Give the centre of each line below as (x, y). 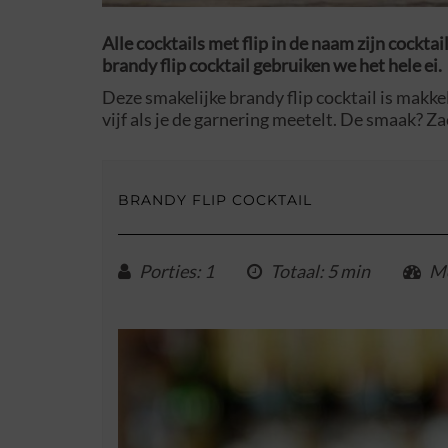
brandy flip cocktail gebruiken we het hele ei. (272, 65)
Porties (167, 271)
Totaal (294, 271)
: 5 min (344, 271)
